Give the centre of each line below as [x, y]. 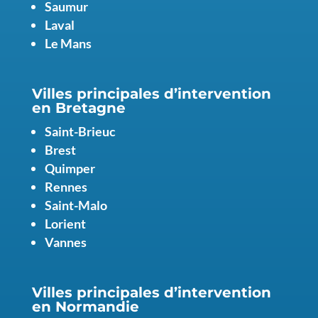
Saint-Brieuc [80, 131]
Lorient [65, 223]
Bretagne [90, 108]
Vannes [65, 242]
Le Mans [68, 43]
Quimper [70, 168]
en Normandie [85, 306]
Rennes [66, 186]
